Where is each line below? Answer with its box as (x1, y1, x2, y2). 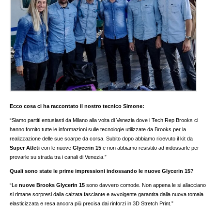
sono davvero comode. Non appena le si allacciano (86, 182, 206, 188)
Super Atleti (10, 145, 40, 151)
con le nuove (40, 145, 73, 151)
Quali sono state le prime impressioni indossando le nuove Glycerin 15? (10, 168, 194, 174)
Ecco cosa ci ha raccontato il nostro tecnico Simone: (10, 103, 145, 109)
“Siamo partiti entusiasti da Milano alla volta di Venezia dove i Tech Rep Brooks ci (10, 117, 199, 124)
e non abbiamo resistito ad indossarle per (101, 145, 200, 151)
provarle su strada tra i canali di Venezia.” (10, 154, 107, 160)
